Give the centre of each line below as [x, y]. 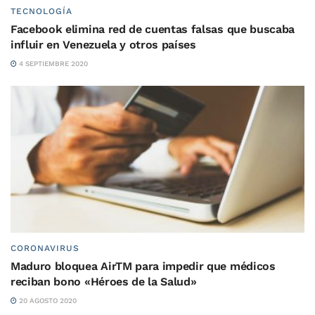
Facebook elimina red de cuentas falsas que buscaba [153, 29]
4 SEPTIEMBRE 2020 [52, 64]
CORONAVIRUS [45, 248]
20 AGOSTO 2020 [47, 301]
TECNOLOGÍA [41, 11]
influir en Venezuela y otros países [103, 45]
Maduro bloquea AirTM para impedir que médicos [143, 266]
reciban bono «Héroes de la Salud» [104, 282]
